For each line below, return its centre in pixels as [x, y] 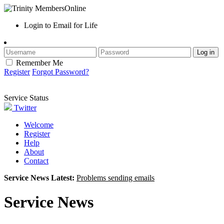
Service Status [26, 98]
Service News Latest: [39, 178]
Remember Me [39, 63]
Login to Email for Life [61, 25]
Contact [36, 161]
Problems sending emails [115, 178]
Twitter [24, 108]
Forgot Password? [60, 72]
